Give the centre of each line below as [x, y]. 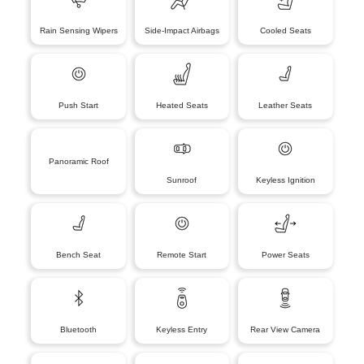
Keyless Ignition [285, 180]
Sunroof [182, 180]
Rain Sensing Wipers [78, 30]
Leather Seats [286, 105]
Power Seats [285, 254]
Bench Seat [79, 254]
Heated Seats [182, 105]
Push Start [79, 105]
